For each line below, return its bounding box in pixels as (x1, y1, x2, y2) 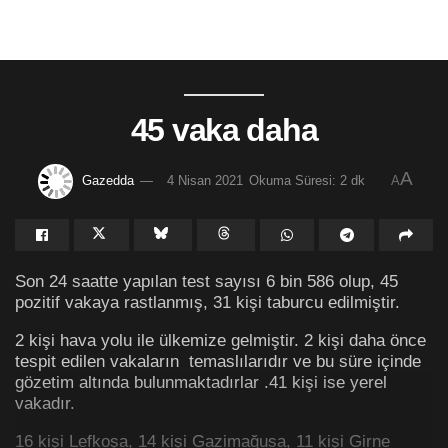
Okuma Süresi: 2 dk (248, 172, 365, 188)
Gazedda (81, 172, 134, 188)
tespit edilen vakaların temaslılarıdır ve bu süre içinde (15, 351, 421, 372)
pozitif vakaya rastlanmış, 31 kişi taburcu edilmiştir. (15, 291, 400, 312)
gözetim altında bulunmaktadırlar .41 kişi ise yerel (15, 372, 387, 393)
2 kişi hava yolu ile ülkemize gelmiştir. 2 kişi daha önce (15, 330, 426, 351)
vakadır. (15, 393, 75, 414)
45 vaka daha (130, 112, 318, 148)
